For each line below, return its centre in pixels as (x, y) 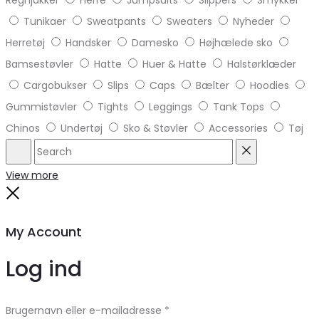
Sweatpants (116, 21)
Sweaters (189, 21)
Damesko (155, 42)
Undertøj (82, 128)
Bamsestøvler (40, 64)
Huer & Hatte (174, 64)
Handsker (88, 42)
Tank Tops (239, 106)
